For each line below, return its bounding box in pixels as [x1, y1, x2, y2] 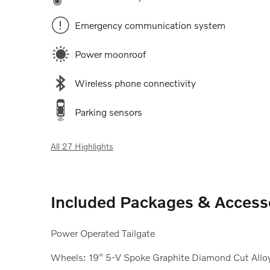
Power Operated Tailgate [51, 227, 155, 239]
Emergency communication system [75, 19, 225, 31]
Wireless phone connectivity [75, 77, 196, 89]
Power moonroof [75, 48, 146, 60]
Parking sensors [75, 105, 142, 118]
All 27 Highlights [51, 140, 113, 151]
